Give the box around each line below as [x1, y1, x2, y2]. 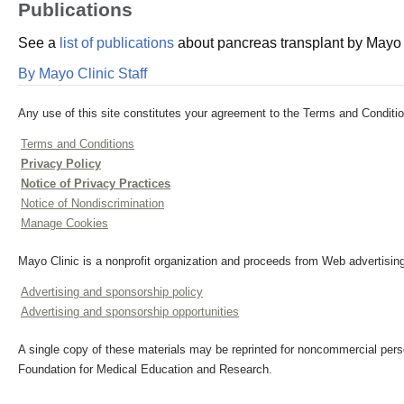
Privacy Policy [21, 157, 101, 170]
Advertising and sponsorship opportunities [21, 305, 239, 318]
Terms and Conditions [21, 137, 134, 151]
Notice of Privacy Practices [21, 177, 170, 190]
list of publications [60, 35, 174, 50]
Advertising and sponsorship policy [21, 285, 203, 298]
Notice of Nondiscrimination [21, 197, 164, 210]
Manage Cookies [21, 216, 108, 230]
